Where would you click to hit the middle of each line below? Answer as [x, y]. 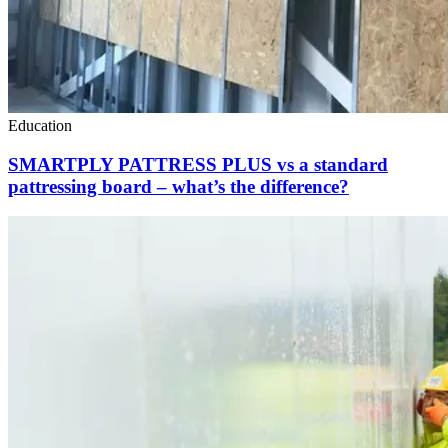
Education [40, 125]
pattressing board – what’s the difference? [178, 186]
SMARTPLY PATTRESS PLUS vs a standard [198, 164]
